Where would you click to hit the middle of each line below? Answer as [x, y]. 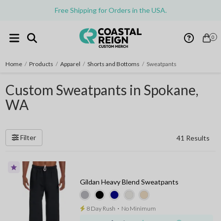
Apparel [71, 64]
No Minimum [138, 208]
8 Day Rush [100, 208]
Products [41, 64]
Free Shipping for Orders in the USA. [110, 10]
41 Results [193, 138]
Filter [28, 137]
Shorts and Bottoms [114, 64]
